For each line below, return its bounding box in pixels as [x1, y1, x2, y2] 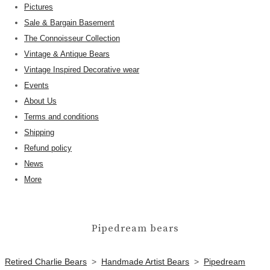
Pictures [24, 2, 53, 11]
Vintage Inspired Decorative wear [24, 64, 139, 74]
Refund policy [24, 143, 72, 152]
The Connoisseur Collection [24, 33, 120, 43]
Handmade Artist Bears [101, 256, 189, 266]
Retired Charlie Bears [5, 256, 87, 266]
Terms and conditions [24, 111, 99, 121]
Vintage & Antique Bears [24, 49, 110, 58]
